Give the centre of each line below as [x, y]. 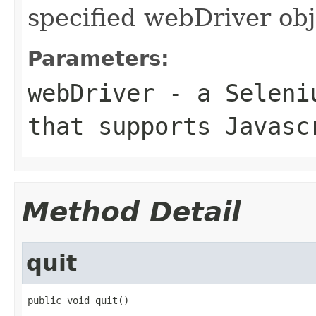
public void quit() [78, 300]
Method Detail [131, 212]
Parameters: [98, 58]
